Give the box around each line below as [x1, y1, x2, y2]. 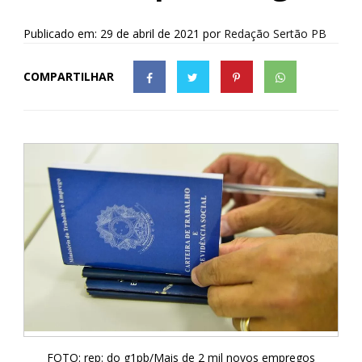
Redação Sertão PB [223, 25, 326, 41]
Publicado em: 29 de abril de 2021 [23, 25, 200, 41]
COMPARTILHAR [23, 68, 114, 84]
